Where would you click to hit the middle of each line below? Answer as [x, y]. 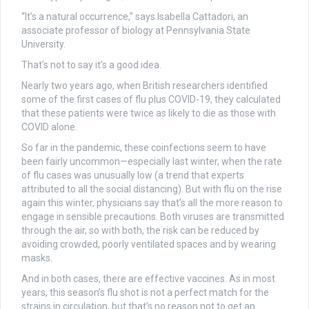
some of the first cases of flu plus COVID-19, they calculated [151, 99]
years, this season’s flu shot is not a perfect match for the [145, 292]
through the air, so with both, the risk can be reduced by [140, 230]
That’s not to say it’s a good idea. [91, 64]
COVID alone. [49, 127]
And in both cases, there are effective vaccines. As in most [148, 278]
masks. [37, 258]
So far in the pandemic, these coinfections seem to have [144, 147]
